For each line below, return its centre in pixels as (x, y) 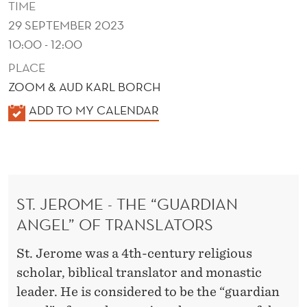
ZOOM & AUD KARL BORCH (84, 86)
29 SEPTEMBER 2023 (66, 25)
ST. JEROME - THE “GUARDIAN (127, 203)
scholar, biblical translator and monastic (139, 273)
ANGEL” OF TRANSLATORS (117, 224)
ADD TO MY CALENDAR (94, 110)
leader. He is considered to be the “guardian (148, 292)
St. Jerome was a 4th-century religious (134, 254)
